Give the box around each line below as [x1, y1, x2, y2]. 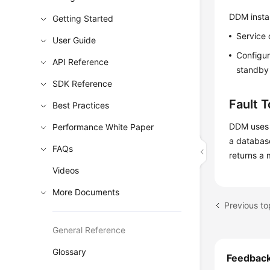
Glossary [52, 246, 87, 257]
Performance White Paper [52, 122, 154, 132]
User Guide [52, 35, 96, 45]
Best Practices [52, 100, 110, 110]
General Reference [52, 225, 126, 235]
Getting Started [52, 13, 114, 24]
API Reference [52, 57, 109, 67]
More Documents [52, 187, 120, 197]
